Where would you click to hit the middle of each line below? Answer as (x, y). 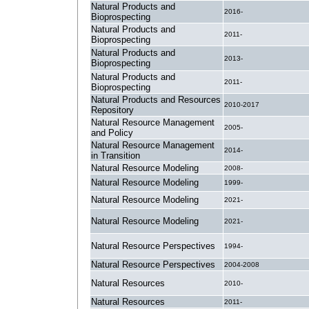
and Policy (112, 133)
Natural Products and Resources (156, 100)
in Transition (116, 156)
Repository (112, 110)
